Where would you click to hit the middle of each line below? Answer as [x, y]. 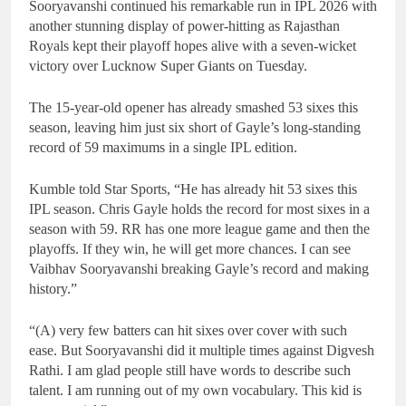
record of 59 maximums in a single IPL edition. [163, 147]
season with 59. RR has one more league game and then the [199, 228]
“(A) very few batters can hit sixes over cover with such [188, 330]
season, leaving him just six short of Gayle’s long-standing [195, 127]
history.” [53, 288]
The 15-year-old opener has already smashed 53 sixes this [193, 107]
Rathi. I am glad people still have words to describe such [190, 370]
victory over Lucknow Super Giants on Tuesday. [168, 65]
